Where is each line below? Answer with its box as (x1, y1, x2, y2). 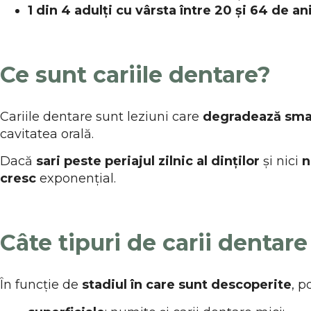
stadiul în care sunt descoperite (82, 277, 292, 293)
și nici (260, 153, 302, 169)
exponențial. (40, 171, 119, 187)
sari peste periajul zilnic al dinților (36, 153, 260, 169)
